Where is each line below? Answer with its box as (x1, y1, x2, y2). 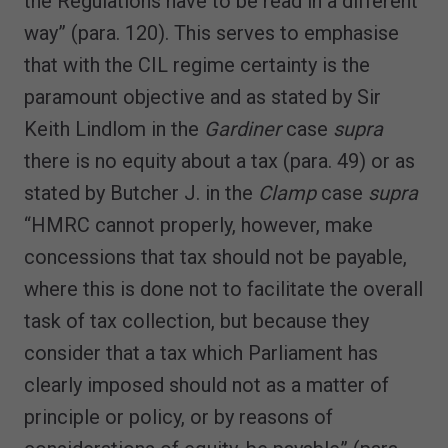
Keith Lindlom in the (24, 116, 204, 141)
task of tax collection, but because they (24, 308, 369, 333)
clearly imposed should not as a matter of (24, 372, 389, 397)
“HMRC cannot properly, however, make (24, 212, 373, 237)
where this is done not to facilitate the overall (24, 276, 423, 301)
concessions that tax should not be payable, (24, 244, 407, 269)
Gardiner (204, 116, 281, 141)
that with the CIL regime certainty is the (24, 52, 370, 77)
